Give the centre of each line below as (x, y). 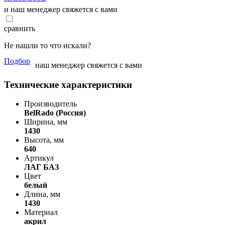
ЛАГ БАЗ (41, 167)
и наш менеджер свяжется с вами (61, 9)
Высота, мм (44, 140)
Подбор (17, 61)
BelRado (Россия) (55, 113)
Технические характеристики (68, 84)
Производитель (50, 104)
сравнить (20, 28)
